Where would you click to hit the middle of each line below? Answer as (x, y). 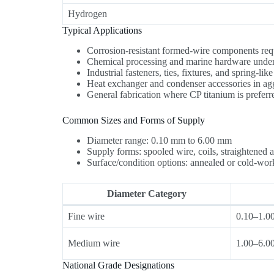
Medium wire (94, 243)
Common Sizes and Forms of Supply (134, 120)
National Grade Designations (119, 265)
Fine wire (87, 216)
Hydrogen (88, 14)
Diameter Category (147, 193)
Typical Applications (102, 31)
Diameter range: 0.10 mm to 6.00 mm (160, 140)
